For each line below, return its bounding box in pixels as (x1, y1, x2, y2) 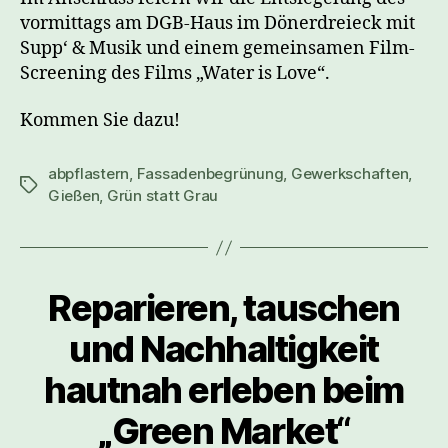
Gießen (48, 186, 100, 206)
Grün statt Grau (106, 186, 219, 206)
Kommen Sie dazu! (20, 109, 180, 133)
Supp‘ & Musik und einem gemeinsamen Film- (20, 36, 415, 60)
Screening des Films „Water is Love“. (20, 61, 330, 85)
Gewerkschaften (290, 164, 409, 184)
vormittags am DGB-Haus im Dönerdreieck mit (20, 11, 415, 35)
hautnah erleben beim (44, 368, 404, 413)
